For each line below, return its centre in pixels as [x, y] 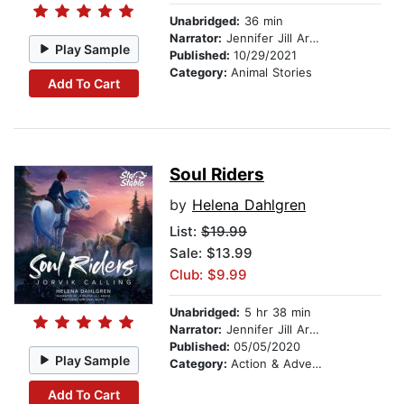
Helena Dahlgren [249, 205]
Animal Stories [271, 73]
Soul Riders [217, 175]
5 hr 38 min [275, 312]
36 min [262, 21]
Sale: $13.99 [211, 253]
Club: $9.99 [208, 275]
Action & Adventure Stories [271, 364]
